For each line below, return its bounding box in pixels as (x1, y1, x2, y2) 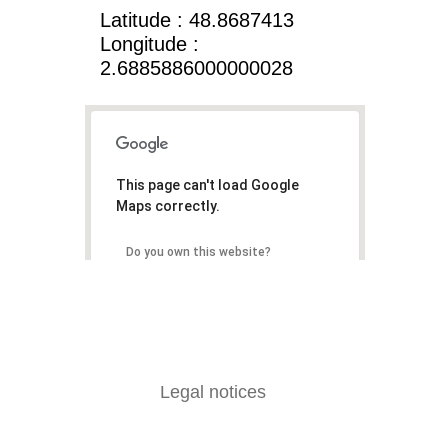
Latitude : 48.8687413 (100, 8, 294, 31)
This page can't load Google (116, 176, 299, 193)
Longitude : (100, 32, 199, 55)
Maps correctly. (116, 197, 220, 214)
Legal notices (160, 381, 266, 402)
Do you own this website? (126, 244, 271, 259)
